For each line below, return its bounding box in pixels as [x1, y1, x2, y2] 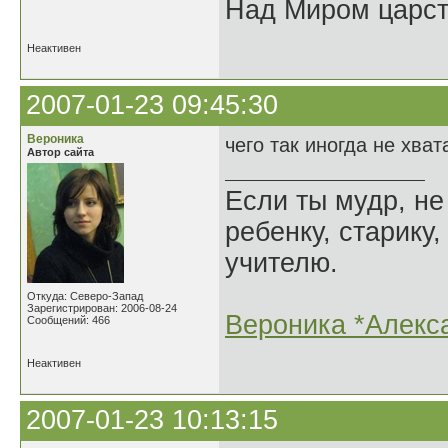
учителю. [225, 248, 338, 278]
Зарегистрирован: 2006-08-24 [27, 302, 177, 314]
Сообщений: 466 [27, 314, 110, 326]
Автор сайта [27, 146, 94, 158]
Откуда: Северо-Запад [27, 290, 143, 302]
